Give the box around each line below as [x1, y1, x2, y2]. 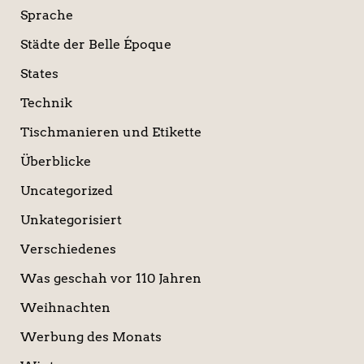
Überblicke [19, 154, 91, 170]
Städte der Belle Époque [19, 37, 171, 53]
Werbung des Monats [19, 329, 162, 345]
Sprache [19, 7, 73, 24]
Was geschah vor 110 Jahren [19, 271, 201, 287]
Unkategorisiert [19, 212, 122, 228]
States [19, 66, 58, 82]
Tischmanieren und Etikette [19, 124, 201, 141]
